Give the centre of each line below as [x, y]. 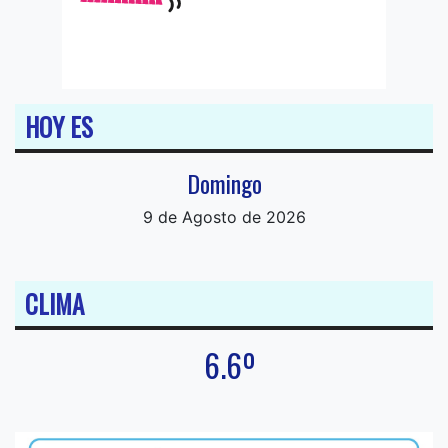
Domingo [224, 183]
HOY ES [59, 127]
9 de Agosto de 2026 [224, 217]
